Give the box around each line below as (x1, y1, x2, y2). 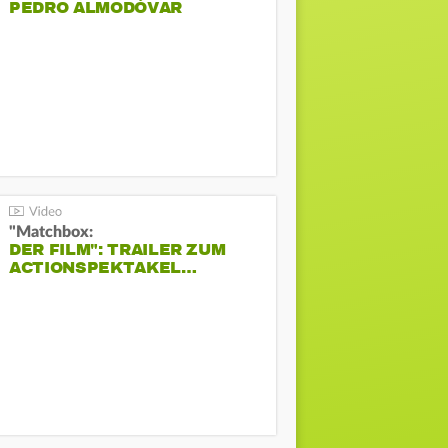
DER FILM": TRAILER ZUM (9, 239, 226, 260)
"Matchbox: (9, 223, 94, 240)
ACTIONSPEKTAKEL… (9, 257, 197, 278)
